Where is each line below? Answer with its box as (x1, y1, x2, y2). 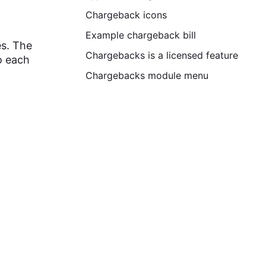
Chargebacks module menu (85, 69, 208, 81)
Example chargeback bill (85, 29, 196, 41)
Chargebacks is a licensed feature (85, 49, 238, 61)
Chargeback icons (85, 9, 167, 21)
